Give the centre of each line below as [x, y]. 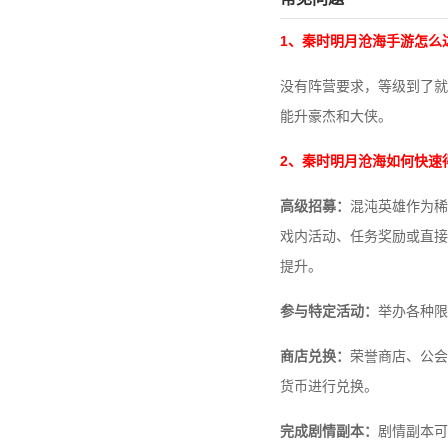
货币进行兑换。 [329, 386]
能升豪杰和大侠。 [336, 116]
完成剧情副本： [329, 431]
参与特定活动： [329, 311]
